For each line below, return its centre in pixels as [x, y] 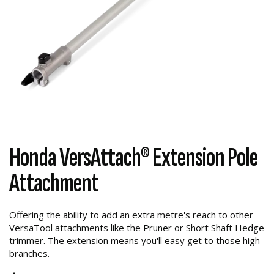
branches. [29, 253]
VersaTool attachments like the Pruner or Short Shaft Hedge [137, 228]
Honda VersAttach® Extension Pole [133, 157]
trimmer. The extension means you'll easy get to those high [135, 240]
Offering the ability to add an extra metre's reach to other [131, 215]
